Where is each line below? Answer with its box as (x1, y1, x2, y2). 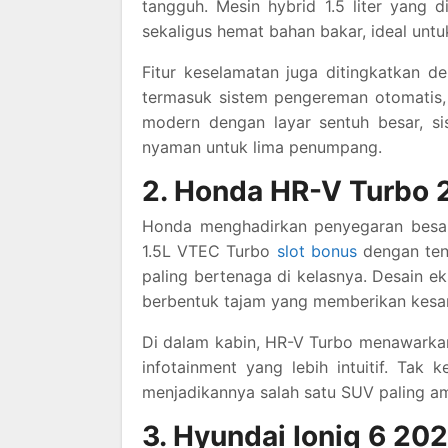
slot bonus (276, 241, 357, 261)
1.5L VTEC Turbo (142, 241, 277, 261)
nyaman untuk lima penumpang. (142, 137, 382, 157)
